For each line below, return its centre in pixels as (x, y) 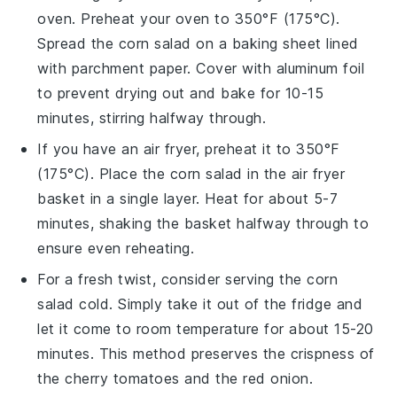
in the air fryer (294, 174)
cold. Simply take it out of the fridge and (218, 304)
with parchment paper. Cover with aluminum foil (201, 69)
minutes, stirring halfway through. (152, 118)
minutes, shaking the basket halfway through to (203, 224)
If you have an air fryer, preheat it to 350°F (189, 149)
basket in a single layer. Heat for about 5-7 (188, 199)
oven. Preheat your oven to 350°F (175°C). (189, 19)
